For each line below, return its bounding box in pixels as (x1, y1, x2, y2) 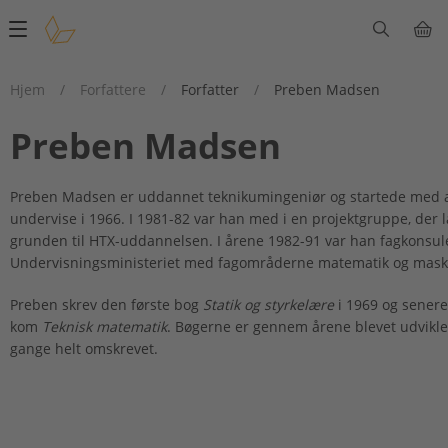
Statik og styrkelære (203, 295, 334, 314)
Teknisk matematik (42, 317, 167, 336)
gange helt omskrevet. (10, 339, 158, 358)
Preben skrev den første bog (10, 295, 203, 314)
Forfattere (80, 80, 146, 99)
